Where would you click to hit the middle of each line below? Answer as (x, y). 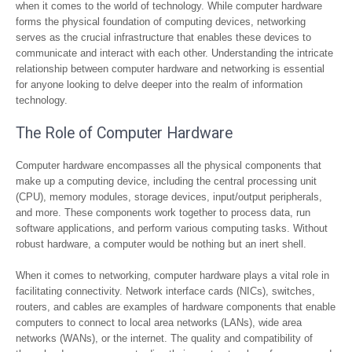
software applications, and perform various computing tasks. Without (172, 228)
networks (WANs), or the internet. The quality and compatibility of (164, 338)
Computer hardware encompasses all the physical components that (169, 165)
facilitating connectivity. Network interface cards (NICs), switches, (165, 291)
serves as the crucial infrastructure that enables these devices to (163, 37)
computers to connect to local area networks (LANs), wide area (159, 323)
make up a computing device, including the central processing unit (166, 181)
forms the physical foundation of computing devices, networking (161, 22)
